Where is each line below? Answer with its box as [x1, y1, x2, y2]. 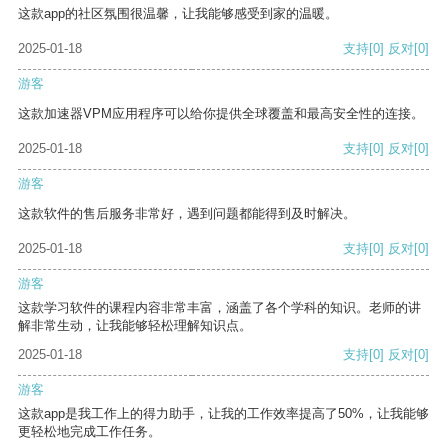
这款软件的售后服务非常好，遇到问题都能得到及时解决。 [18, 206, 356, 222]
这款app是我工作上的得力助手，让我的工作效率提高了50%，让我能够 [18, 406, 429, 422]
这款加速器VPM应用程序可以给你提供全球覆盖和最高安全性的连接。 [18, 106, 424, 122]
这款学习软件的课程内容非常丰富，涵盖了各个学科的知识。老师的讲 [18, 300, 421, 316]
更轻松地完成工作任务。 [18, 424, 161, 440]
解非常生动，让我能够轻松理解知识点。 [18, 318, 252, 334]
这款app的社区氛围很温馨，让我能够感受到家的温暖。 [18, 6, 338, 22]
